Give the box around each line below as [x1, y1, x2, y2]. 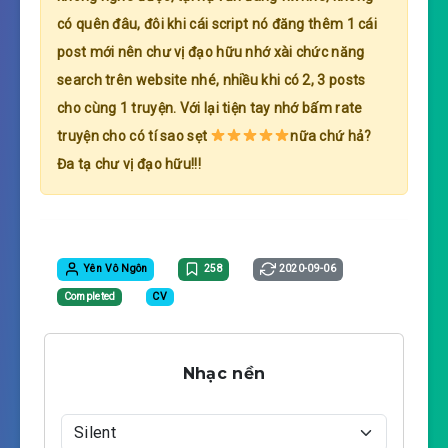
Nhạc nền [182, 364, 266, 384]
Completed [63, 290, 116, 304]
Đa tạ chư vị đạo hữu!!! [57, 156, 201, 173]
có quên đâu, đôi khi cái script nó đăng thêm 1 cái [57, 16, 377, 33]
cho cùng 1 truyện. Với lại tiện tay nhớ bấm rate [57, 100, 363, 117]
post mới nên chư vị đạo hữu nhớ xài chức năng [57, 44, 365, 61]
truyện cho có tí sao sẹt [57, 128, 211, 145]
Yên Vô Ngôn [79, 262, 148, 276]
